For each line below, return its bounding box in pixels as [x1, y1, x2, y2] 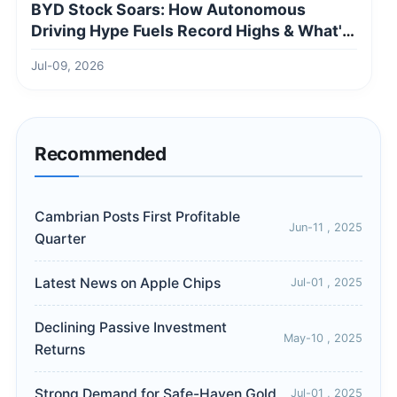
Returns [35, 340, 85, 358]
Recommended [35, 142, 167, 165]
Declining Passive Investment [35, 318, 227, 336]
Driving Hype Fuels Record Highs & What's [31, 20, 351, 40]
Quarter [35, 230, 86, 247]
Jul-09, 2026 [31, 58, 104, 73]
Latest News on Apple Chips [35, 274, 221, 292]
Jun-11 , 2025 [289, 220, 362, 234]
